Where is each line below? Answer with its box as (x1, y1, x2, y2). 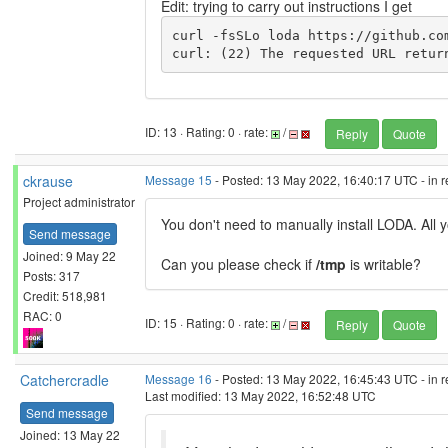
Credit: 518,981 (23, 286, 107, 304)
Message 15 (145, 171, 212, 188)
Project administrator (23, 193, 135, 210)
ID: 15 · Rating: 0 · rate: (145, 314, 271, 332)
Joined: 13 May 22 (20, 425, 120, 443)
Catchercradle (20, 370, 109, 390)
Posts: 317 (23, 266, 80, 284)
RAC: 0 (23, 306, 62, 324)
